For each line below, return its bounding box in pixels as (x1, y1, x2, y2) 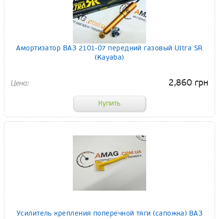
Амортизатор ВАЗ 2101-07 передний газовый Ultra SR (16, 44, 203, 52)
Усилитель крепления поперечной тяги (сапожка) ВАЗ (16, 209, 203, 218)
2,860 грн (169, 77, 208, 88)
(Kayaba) (95, 53, 124, 62)
